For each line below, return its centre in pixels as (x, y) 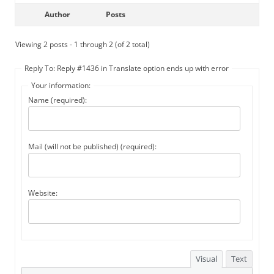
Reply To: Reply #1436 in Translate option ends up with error (127, 68)
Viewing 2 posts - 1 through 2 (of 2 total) (83, 44)
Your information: (61, 85)
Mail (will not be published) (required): (92, 146)
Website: (43, 193)
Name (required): (57, 100)
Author (57, 14)
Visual (206, 259)
